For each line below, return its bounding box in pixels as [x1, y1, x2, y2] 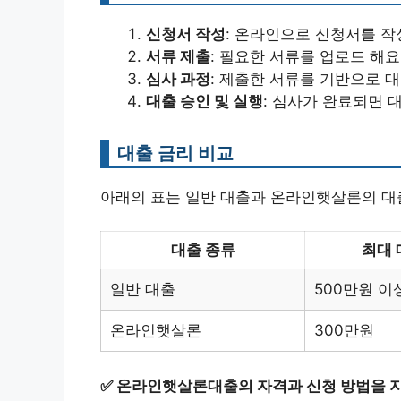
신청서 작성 [146, 24, 226, 43]
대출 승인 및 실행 [146, 91, 263, 110]
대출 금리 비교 [117, 141, 234, 164]
